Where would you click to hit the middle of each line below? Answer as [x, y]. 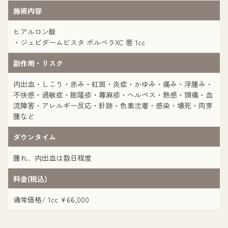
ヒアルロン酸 [35, 32]
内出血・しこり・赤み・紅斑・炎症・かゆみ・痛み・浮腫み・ [113, 84]
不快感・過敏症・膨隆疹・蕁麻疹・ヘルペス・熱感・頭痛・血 [113, 95]
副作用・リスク [38, 63]
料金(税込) [30, 179]
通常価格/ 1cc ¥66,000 [51, 199]
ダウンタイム [35, 137]
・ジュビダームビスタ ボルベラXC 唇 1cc [79, 42]
